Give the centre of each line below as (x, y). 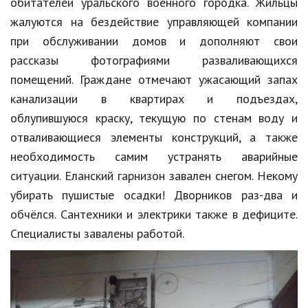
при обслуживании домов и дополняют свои (154, 41)
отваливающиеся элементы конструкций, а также (154, 137)
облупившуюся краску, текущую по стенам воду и (154, 118)
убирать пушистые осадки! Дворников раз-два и (154, 195)
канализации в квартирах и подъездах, (154, 98)
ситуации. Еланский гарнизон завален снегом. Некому (154, 175)
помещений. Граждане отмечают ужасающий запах (154, 79)
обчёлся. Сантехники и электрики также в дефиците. (154, 214)
